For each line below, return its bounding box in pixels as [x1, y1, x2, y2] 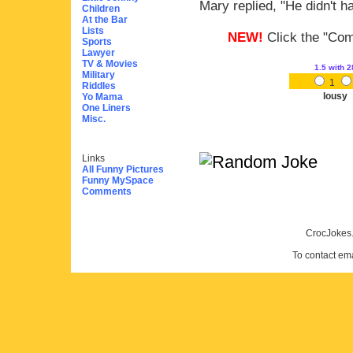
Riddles [82, 80, 116, 91]
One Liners [82, 102, 131, 113]
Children [82, 3, 120, 14]
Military [82, 69, 115, 80]
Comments [82, 186, 132, 197]
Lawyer [82, 47, 115, 58]
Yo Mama [82, 91, 123, 102]
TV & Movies [82, 58, 138, 69]
